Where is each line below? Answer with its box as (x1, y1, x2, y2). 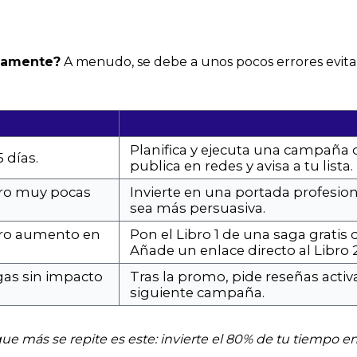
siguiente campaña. (130, 284, 265, 301)
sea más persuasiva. (130, 200, 265, 217)
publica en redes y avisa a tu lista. (130, 158, 353, 175)
